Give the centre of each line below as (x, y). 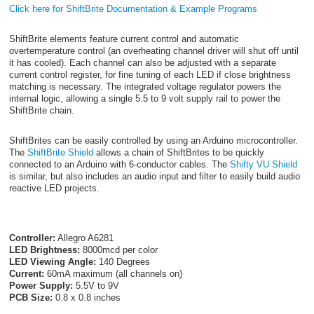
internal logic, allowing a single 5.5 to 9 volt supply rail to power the (144, 99)
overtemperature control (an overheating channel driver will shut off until (153, 51)
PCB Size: (30, 297)
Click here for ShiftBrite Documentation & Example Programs (133, 9)
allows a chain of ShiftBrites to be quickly (178, 153)
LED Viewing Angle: (52, 261)
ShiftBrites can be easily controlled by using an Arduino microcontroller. (153, 141)
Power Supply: (41, 285)
